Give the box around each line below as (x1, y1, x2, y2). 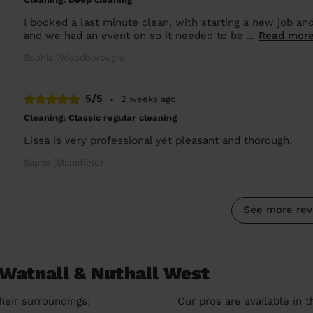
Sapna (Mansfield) (24, 156, 104, 168)
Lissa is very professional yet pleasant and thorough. (24, 133, 293, 147)
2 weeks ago (121, 94, 177, 104)
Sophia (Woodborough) (24, 52, 125, 63)
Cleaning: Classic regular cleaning (24, 112, 177, 123)
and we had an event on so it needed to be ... (24, 29, 259, 42)
